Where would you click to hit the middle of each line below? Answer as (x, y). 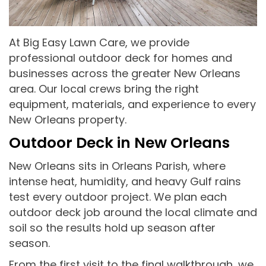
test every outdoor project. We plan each (118, 197)
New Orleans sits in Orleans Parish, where (117, 166)
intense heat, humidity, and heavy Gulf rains (125, 181)
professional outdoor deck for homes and (121, 58)
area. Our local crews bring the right (104, 88)
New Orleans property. (68, 119)
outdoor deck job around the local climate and (133, 212)
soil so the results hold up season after (112, 227)
